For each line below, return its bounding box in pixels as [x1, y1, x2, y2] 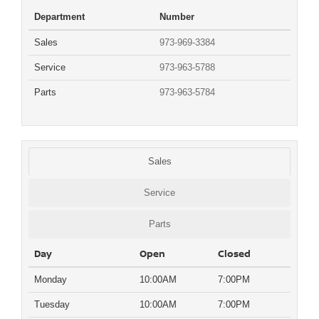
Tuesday [34, 298, 70, 310]
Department [34, 11, 85, 22]
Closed [218, 246, 251, 260]
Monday [34, 273, 67, 285]
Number [159, 11, 194, 22]
